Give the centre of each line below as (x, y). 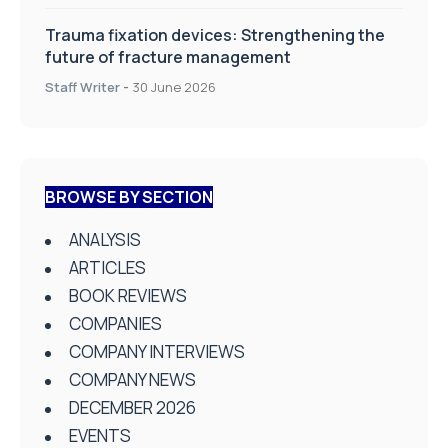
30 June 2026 (174, 86)
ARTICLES (107, 267)
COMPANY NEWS (132, 379)
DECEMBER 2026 (132, 407)
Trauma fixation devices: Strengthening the (215, 34)
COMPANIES (115, 323)
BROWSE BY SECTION (129, 196)
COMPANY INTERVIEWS (157, 351)
